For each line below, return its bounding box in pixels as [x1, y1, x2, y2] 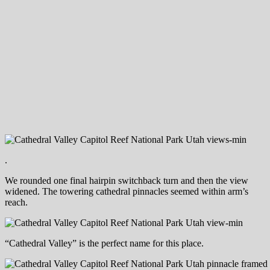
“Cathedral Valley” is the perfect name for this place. [5, 237, 204, 248]
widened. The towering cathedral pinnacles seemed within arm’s [5, 186, 248, 196]
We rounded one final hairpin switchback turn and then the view [5, 175, 248, 186]
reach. [5, 196, 28, 207]
